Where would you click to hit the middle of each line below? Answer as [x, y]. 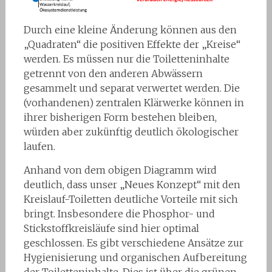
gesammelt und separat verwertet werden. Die [131, 88]
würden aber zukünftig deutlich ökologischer [131, 132]
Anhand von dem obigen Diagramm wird [120, 170]
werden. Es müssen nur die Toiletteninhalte [126, 59]
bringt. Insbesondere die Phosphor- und [119, 214]
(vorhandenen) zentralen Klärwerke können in [134, 103]
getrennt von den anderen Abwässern [113, 74]
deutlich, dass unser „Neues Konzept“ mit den [132, 185]
